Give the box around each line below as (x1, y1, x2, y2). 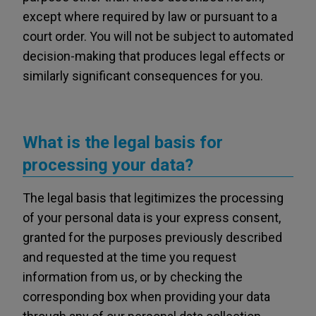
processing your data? (23, 155, 193, 175)
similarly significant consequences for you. (23, 68, 263, 83)
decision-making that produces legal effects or (23, 49, 285, 63)
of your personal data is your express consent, (23, 210, 281, 225)
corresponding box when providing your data (23, 289, 270, 304)
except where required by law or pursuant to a (23, 9, 277, 24)
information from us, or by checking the (23, 269, 243, 284)
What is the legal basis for (23, 133, 223, 152)
